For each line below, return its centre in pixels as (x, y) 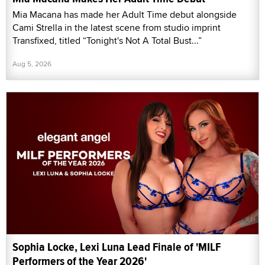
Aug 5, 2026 (32, 64)
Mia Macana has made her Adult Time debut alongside (125, 15)
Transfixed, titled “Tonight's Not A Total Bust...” (107, 41)
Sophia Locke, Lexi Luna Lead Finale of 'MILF (117, 247)
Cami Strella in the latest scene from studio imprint (117, 28)
